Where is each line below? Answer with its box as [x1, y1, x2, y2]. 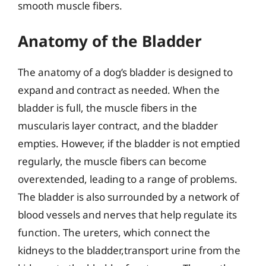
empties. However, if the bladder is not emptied [18, 136, 240, 150]
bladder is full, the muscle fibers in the [18, 100, 197, 115]
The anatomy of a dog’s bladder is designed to [18, 65, 233, 79]
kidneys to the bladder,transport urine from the [18, 243, 240, 257]
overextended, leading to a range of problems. [18, 172, 237, 186]
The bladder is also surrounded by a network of [18, 189, 239, 204]
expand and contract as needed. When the [18, 83, 220, 97]
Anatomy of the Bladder [18, 30, 202, 52]
